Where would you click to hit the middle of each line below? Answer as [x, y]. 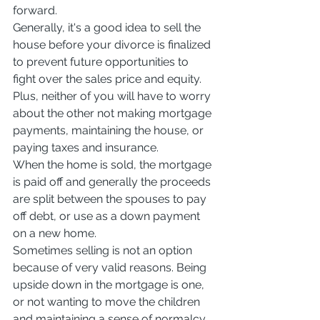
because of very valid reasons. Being [111, 267]
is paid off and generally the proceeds [113, 181]
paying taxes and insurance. [86, 147]
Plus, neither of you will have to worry [113, 96]
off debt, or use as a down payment [108, 216]
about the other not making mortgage [114, 113]
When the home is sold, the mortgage [114, 164]
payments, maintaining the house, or [110, 130]
